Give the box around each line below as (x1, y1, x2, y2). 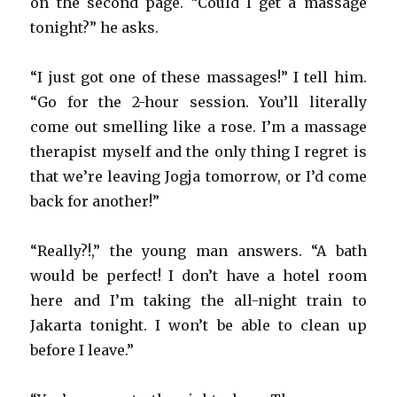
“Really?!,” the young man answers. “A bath (30, 241, 367, 260)
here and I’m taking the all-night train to (30, 291, 367, 309)
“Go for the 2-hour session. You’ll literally (30, 92, 367, 111)
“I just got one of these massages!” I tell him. (30, 67, 367, 86)
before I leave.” (30, 340, 135, 359)
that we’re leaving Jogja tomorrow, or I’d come (30, 167, 367, 185)
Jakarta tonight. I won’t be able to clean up (30, 315, 367, 334)
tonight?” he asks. (30, 18, 160, 36)
